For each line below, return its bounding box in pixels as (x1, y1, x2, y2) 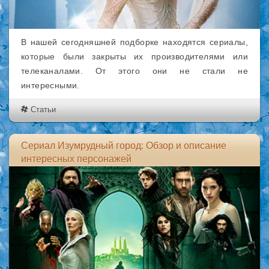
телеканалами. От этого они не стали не (21, 66, 248, 76)
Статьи (31, 105, 56, 114)
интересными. (21, 80, 80, 90)
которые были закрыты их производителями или (21, 52, 248, 61)
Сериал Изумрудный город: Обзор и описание (21, 141, 226, 151)
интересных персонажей (21, 154, 131, 164)
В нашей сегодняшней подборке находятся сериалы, (21, 37, 248, 47)
